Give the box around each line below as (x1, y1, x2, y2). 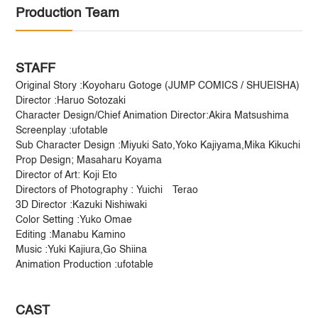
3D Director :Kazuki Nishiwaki (16, 199, 148, 210)
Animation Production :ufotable (16, 259, 154, 270)
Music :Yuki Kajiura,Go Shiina (16, 244, 148, 255)
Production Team (16, 6, 120, 20)
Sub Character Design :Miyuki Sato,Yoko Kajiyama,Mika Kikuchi (16, 140, 301, 150)
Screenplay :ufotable (16, 125, 109, 136)
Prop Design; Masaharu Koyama (16, 155, 163, 165)
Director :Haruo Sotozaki (16, 95, 126, 106)
